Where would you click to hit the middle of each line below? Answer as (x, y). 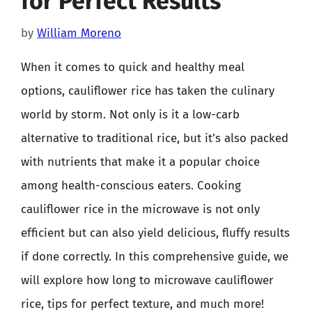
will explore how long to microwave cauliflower (147, 280)
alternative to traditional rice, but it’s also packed (155, 138)
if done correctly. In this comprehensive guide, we (155, 257)
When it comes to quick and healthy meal (133, 67)
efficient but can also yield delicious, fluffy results (155, 233)
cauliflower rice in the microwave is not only (140, 209)
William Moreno (79, 33)
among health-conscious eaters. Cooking (131, 186)
